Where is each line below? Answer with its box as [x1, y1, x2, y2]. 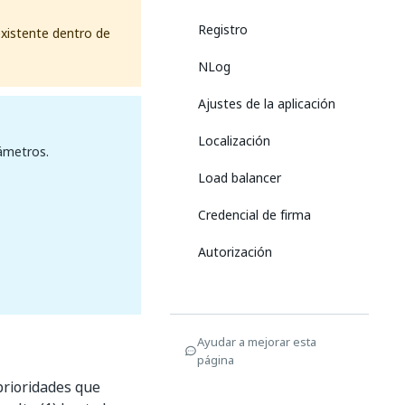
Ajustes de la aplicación [198, 94, 335, 113]
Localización [198, 131, 270, 150]
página [197, 351, 234, 369]
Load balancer [198, 168, 281, 187]
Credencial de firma [198, 205, 311, 224]
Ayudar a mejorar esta [197, 333, 316, 351]
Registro [198, 20, 248, 39]
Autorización [198, 242, 272, 261]
